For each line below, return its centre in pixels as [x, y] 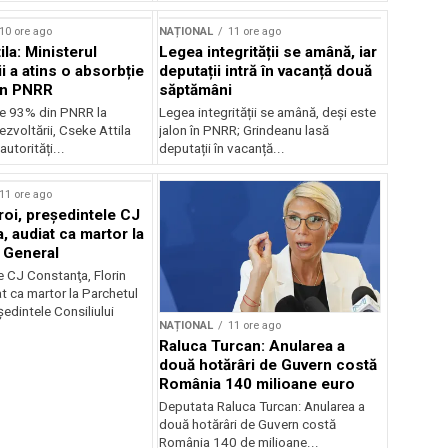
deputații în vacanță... [222, 148]
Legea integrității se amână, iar [268, 51]
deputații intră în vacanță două [266, 70]
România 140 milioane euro [257, 384]
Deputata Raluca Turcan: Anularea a [262, 407]
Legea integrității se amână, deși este [268, 112]
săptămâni [196, 89]
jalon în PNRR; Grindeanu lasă [244, 130]
